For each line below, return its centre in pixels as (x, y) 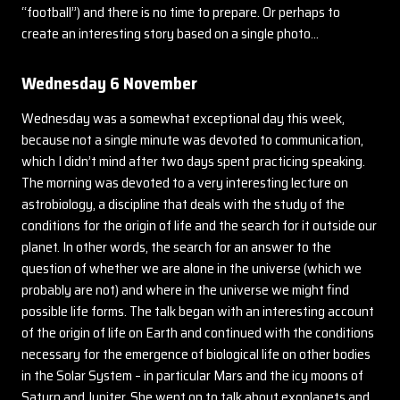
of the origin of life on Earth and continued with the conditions (198, 333)
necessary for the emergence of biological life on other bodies (196, 354)
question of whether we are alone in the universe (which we (192, 268)
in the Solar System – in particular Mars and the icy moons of (192, 375)
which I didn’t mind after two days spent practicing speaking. (193, 161)
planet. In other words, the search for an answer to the (176, 247)
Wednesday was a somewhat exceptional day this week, (183, 118)
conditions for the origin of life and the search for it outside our (199, 225)
